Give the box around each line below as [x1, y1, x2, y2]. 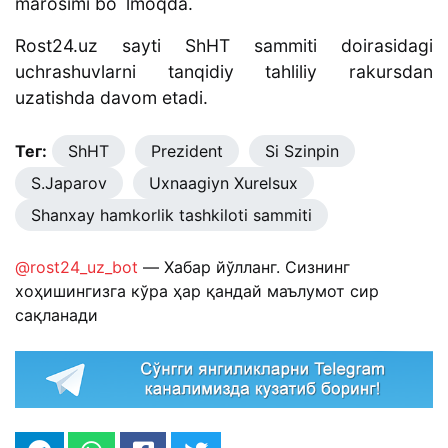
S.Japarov [31, 173, 107, 194]
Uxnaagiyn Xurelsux [148, 173, 298, 194]
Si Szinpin [264, 141, 339, 162]
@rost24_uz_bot [15, 257, 138, 278]
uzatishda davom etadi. [15, 87, 208, 109]
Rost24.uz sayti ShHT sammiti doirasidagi [15, 35, 433, 57]
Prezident [150, 141, 223, 162]
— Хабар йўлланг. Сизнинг [138, 257, 350, 278]
